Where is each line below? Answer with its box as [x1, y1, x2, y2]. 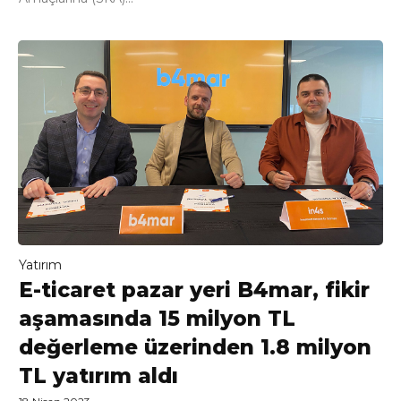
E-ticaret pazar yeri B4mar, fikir [19, 277, 370, 303]
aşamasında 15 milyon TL [19, 305, 295, 331]
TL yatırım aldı [19, 363, 178, 388]
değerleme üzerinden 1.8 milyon [19, 334, 371, 360]
